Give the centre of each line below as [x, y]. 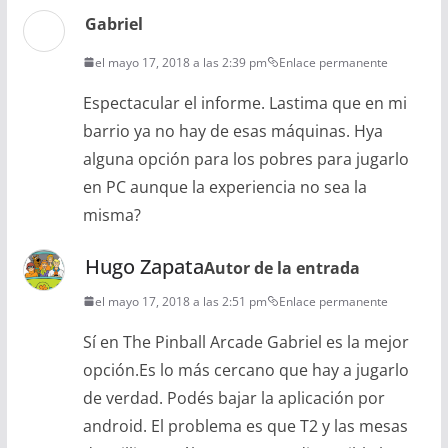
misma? [111, 214]
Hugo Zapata [144, 266]
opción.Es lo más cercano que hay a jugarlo [245, 369]
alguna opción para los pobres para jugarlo [245, 158]
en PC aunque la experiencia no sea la [224, 186]
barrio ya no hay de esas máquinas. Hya [232, 130]
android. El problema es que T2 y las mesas [245, 425]
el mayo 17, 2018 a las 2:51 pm [180, 301]
